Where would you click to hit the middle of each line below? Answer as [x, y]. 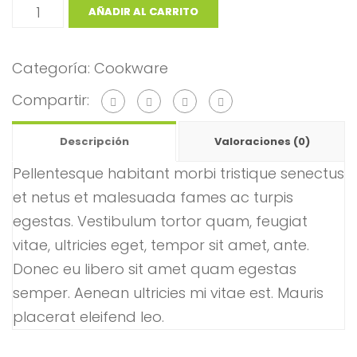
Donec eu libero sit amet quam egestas [155, 269]
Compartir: [51, 100]
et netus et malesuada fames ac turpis [153, 198]
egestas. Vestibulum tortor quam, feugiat [160, 222]
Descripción [94, 142]
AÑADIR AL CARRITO [144, 12]
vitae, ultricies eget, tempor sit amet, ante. [161, 245]
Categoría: [53, 68]
